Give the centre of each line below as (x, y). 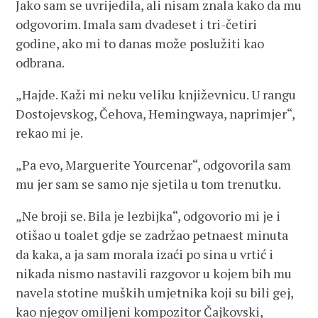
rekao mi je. (50, 133)
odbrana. (40, 62)
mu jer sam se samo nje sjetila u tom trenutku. (149, 184)
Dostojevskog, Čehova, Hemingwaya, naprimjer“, (155, 114)
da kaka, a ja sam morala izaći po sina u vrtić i (145, 254)
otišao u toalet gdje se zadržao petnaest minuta (152, 235)
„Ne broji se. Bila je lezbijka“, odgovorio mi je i (148, 216)
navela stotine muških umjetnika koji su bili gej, (155, 292)
